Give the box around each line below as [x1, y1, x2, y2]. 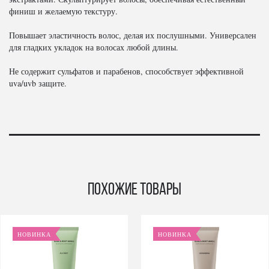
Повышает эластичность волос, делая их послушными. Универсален [9, 29, 256, 41]
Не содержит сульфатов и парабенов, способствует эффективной [9, 65, 244, 77]
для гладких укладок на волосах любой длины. [9, 41, 178, 53]
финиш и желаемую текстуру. [9, 5, 118, 17]
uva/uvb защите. [9, 77, 67, 89]
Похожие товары [88, 182, 181, 199]
